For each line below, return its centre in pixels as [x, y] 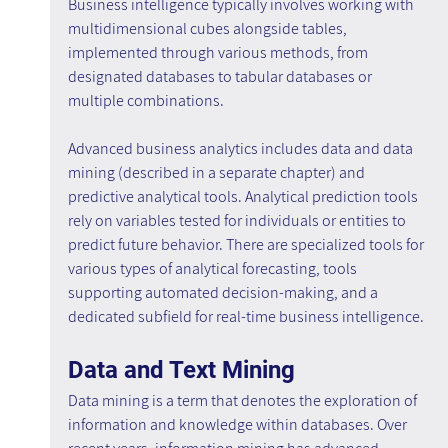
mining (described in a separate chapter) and [217, 173]
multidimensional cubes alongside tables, [208, 29]
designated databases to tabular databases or [221, 77]
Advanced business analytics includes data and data [241, 149]
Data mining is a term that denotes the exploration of [243, 401]
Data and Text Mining [181, 370]
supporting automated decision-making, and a [224, 293]
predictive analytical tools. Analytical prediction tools [244, 197]
